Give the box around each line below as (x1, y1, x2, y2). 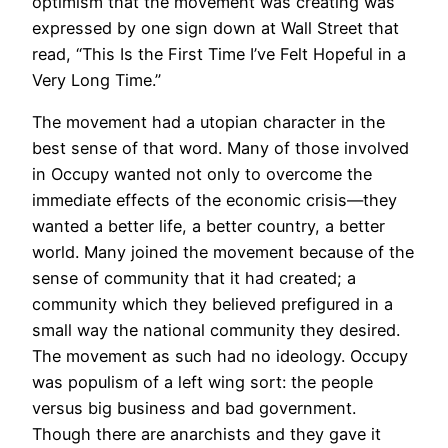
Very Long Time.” (32, 70, 161, 91)
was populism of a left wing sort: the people (32, 372, 373, 393)
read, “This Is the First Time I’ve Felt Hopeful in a (32, 44, 406, 65)
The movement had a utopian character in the (32, 112, 385, 133)
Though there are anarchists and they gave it (32, 424, 381, 445)
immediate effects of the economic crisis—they (32, 190, 397, 211)
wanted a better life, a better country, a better (32, 216, 385, 237)
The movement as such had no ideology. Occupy (32, 346, 408, 367)
